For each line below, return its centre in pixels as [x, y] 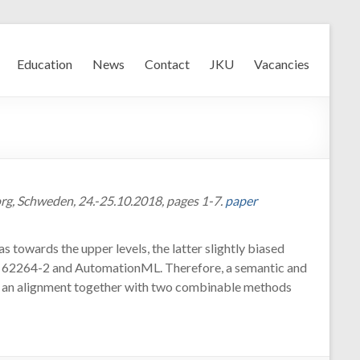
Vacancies [282, 64]
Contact [167, 64]
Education [45, 64]
